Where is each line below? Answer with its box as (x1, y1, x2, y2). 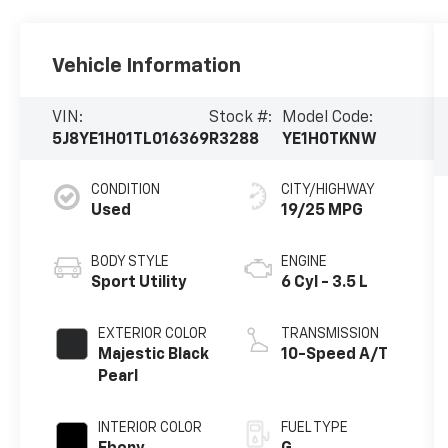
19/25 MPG (280, 203, 363, 220)
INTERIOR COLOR (98, 421, 203, 436)
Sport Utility (91, 275, 188, 292)
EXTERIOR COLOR (98, 327, 208, 342)
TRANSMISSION (280, 327, 379, 342)
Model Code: (282, 109, 374, 126)
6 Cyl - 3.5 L (280, 275, 368, 292)
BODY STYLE (91, 255, 170, 270)
